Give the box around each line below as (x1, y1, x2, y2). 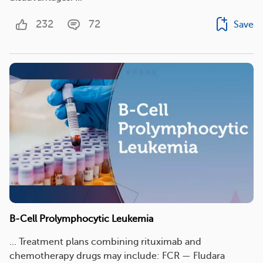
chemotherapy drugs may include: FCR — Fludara (9, 251, 225, 262)
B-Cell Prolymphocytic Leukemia (9, 214, 153, 225)
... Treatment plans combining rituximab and (9, 237, 201, 248)
